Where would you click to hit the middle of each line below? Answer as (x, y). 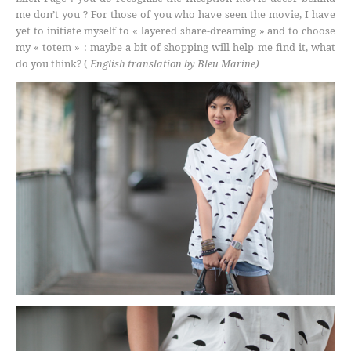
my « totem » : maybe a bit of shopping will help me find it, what (175, 47)
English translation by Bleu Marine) (175, 64)
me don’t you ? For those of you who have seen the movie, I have (175, 14)
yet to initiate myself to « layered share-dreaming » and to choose (175, 31)
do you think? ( (53, 64)
